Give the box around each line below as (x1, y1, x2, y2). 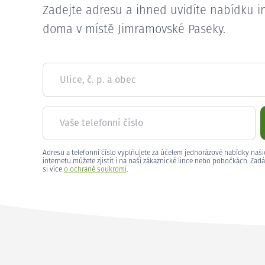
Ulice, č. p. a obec (60, 75, 136, 85)
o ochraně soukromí (64, 166, 127, 173)
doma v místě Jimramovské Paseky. (43, 24, 225, 35)
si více (43, 166, 64, 173)
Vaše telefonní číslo (60, 118, 143, 128)
